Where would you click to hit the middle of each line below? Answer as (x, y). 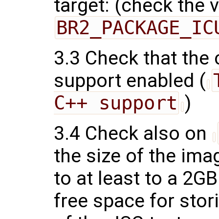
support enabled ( (130, 80)
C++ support (116, 103)
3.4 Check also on (133, 133)
